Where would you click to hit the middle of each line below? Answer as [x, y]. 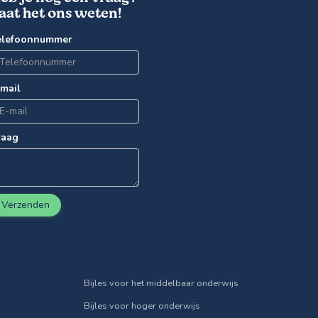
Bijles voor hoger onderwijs [142, 306]
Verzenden [26, 204]
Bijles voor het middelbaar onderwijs [161, 284]
